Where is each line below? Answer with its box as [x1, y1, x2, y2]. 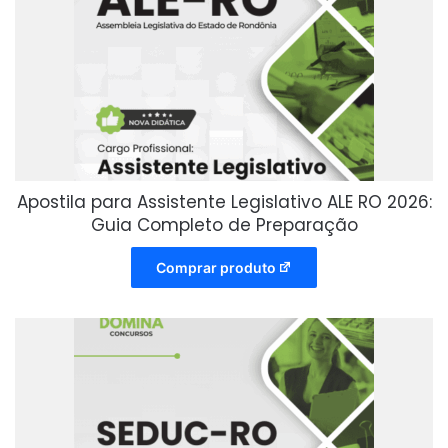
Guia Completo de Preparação [90, 213, 358, 238]
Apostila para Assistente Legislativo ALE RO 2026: [16, 190, 432, 215]
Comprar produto [155, 259, 276, 277]
